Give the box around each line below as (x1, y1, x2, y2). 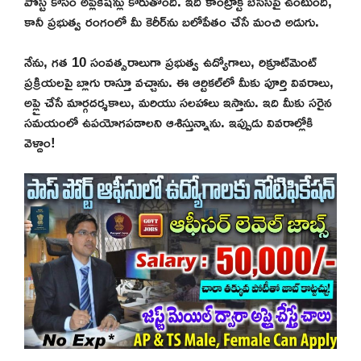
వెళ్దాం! (24, 129, 56, 156)
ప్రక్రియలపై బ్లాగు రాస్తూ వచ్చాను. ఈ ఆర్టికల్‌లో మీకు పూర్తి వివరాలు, (24, 68, 334, 96)
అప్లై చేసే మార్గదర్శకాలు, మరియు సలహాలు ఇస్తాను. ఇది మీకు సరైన (24, 89, 332, 116)
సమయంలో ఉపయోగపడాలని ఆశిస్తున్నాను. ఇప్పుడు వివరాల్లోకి (24, 109, 313, 136)
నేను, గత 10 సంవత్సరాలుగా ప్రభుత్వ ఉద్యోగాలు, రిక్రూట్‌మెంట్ (24, 48, 317, 76)
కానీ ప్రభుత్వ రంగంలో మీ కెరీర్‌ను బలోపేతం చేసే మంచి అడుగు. (24, 7, 319, 35)
